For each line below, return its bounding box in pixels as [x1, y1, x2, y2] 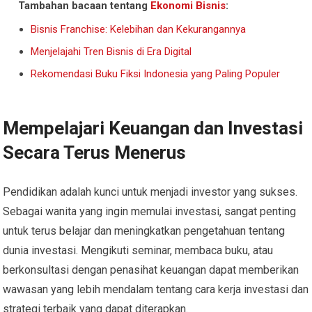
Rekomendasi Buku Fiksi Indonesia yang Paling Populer [31, 68, 281, 81]
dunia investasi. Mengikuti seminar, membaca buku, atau [3, 244, 274, 258]
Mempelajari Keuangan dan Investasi [3, 118, 304, 139]
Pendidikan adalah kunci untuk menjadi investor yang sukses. [3, 185, 298, 199]
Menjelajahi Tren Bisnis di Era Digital [31, 45, 192, 58]
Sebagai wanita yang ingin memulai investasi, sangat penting [3, 205, 297, 219]
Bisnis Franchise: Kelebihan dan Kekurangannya [31, 23, 247, 36]
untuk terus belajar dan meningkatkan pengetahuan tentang [3, 224, 286, 238]
